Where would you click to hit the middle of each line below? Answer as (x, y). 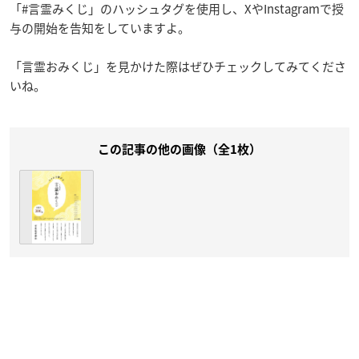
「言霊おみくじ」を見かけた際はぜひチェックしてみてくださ (178, 67)
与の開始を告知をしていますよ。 (100, 28)
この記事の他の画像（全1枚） (179, 150)
